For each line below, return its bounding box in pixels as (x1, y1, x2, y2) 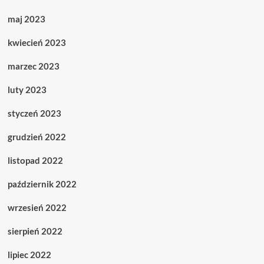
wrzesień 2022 (7, 202, 67, 213)
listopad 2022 (7, 155, 63, 166)
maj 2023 (7, 14, 45, 25)
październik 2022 (7, 179, 77, 190)
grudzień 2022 (7, 131, 66, 143)
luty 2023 (7, 84, 47, 95)
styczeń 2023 (7, 108, 61, 119)
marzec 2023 (7, 61, 60, 72)
